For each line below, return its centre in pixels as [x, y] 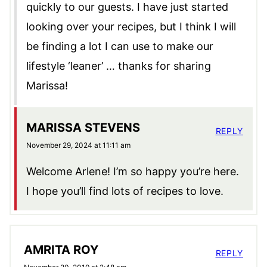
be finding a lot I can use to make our [120, 46]
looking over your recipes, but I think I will [131, 27]
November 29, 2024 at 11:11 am [78, 145]
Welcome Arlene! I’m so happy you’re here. [133, 172]
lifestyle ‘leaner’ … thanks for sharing [119, 66]
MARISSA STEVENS [83, 128]
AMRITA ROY [61, 250]
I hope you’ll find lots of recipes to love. [125, 191]
